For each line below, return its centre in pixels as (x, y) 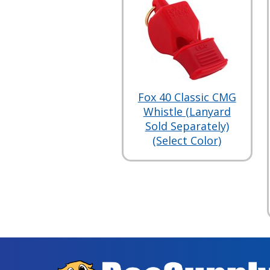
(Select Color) (187, 140)
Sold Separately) (187, 126)
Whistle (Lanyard (187, 111)
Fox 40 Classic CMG (187, 97)
